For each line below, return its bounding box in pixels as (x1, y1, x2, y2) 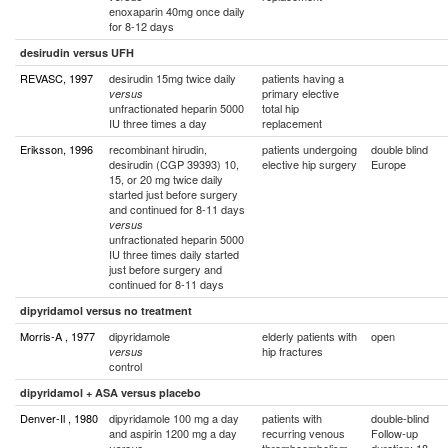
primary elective (262, 85, 339, 101)
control (109, 358, 142, 374)
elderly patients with (262, 328, 357, 344)
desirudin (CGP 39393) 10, (109, 156, 239, 172)
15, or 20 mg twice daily (109, 171, 223, 187)
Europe (371, 156, 406, 172)
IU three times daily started (109, 246, 239, 262)
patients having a (262, 70, 344, 86)
